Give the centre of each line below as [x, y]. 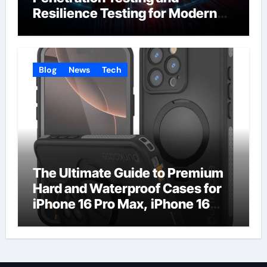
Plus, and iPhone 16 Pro [103, 219]
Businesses [68, 29]
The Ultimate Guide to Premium [128, 173]
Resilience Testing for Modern [125, 13]
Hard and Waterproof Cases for [127, 188]
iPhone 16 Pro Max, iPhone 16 [121, 204]
